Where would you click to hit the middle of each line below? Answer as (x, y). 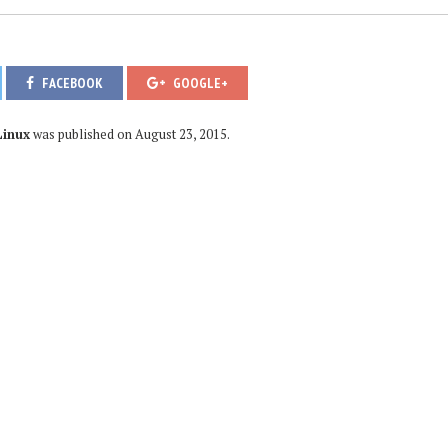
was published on (82, 134)
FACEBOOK (71, 82)
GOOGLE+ (199, 82)
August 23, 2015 (181, 134)
